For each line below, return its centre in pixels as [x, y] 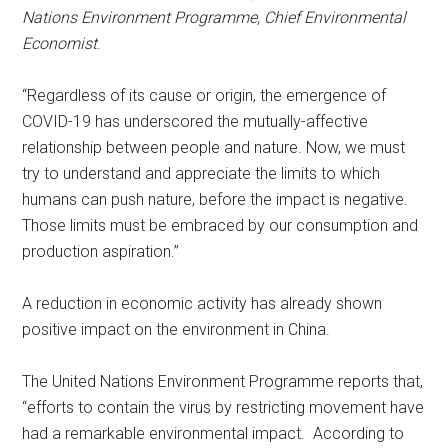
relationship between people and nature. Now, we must [214, 147]
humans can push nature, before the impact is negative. [217, 199]
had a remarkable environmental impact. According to [213, 433]
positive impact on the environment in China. [176, 329]
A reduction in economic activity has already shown [202, 303]
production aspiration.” [101, 251]
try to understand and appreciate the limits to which [201, 173]
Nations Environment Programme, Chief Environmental [214, 17]
